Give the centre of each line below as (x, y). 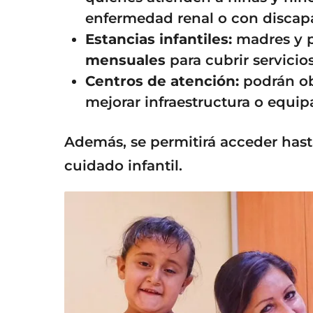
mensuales (125, 60)
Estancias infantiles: (159, 39)
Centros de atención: (162, 81)
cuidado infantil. (123, 166)
